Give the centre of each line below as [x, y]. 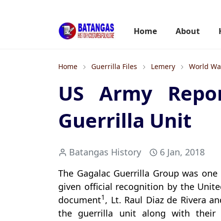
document [80, 200]
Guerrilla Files [114, 66]
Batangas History [105, 152]
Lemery [163, 66]
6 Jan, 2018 [182, 152]
